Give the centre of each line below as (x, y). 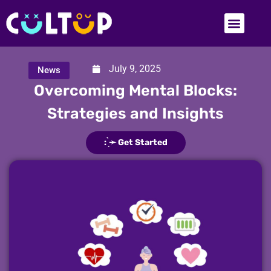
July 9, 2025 (135, 69)
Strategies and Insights (135, 113)
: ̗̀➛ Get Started (135, 142)
